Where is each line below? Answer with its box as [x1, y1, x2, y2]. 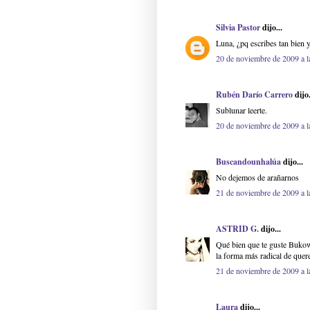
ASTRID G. [216, 223, 259, 235]
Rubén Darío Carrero [216, 89, 293, 101]
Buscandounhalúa [216, 156, 281, 168]
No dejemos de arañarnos [216, 172, 299, 183]
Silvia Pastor [216, 21, 260, 34]
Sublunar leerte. [216, 104, 267, 116]
